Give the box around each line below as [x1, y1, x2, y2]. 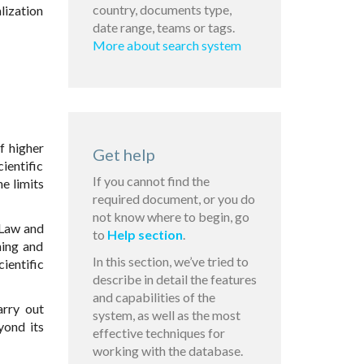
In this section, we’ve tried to [92, 253, 249, 270]
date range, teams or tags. [92, 19, 235, 36]
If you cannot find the [92, 173, 210, 189]
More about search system [92, 37, 241, 54]
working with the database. [92, 343, 243, 359]
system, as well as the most [92, 307, 240, 323]
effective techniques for [92, 325, 225, 341]
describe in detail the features [92, 271, 257, 288]
